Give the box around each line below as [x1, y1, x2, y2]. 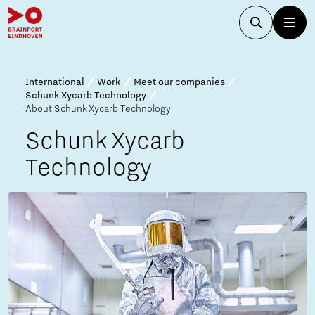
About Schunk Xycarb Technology [25, 103, 171, 115]
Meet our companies [134, 76, 225, 88]
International [25, 76, 84, 88]
